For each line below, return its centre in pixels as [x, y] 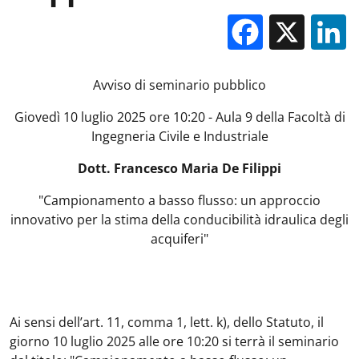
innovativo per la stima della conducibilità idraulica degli [179, 220]
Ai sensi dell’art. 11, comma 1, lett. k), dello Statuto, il [167, 322]
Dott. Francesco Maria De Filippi [179, 168]
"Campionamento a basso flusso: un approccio [179, 200]
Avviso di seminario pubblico [179, 85]
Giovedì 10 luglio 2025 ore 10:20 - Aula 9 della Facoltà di [179, 117]
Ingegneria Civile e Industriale [179, 136]
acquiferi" [179, 239]
